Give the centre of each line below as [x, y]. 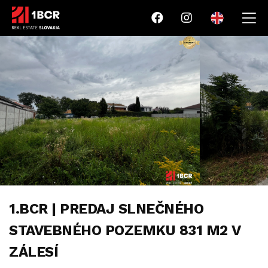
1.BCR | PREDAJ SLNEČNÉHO [106, 209]
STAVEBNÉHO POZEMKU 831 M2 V [125, 230]
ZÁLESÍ [34, 252]
